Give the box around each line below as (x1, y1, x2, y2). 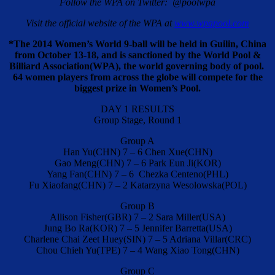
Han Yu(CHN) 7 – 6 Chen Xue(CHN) (63, 147, 212, 158)
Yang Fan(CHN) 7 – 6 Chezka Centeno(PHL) (47, 169, 228, 180)
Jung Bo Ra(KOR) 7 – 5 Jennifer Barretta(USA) (43, 223, 232, 234)
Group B (120, 201, 155, 212)
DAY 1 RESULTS (101, 104, 174, 115)
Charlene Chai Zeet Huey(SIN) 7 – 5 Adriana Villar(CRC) (24, 234, 251, 245)
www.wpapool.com (174, 18, 249, 29)
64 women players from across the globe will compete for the (12, 72, 263, 83)
